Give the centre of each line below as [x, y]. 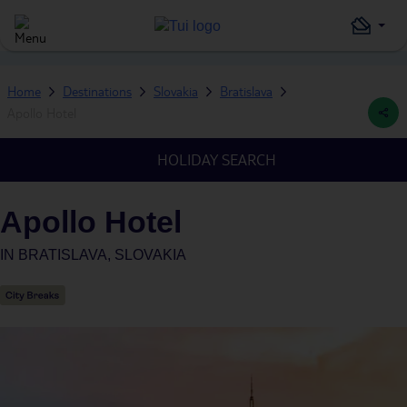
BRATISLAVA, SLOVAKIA [103, 255]
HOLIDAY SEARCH [216, 159]
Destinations [97, 91]
